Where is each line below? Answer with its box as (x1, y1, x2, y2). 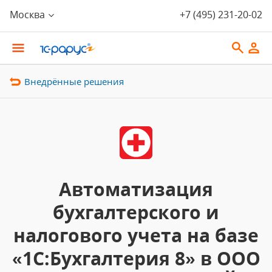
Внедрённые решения (24, 75, 124, 87)
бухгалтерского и (53, 200, 219, 225)
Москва (10, 8, 45, 21)
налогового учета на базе (13, 223, 259, 248)
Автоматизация (59, 177, 213, 202)
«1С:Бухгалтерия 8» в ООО (12, 246, 260, 271)
